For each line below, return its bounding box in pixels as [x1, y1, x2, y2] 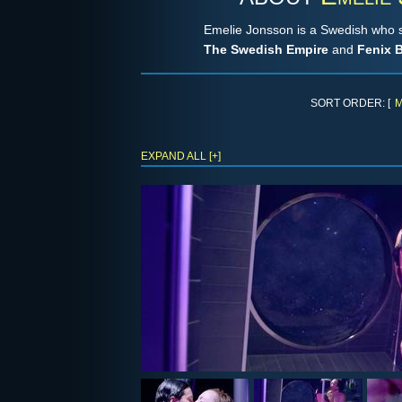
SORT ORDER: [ [310, 97, 390, 109]
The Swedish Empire [204, 42, 328, 57]
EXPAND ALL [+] [141, 150, 221, 162]
